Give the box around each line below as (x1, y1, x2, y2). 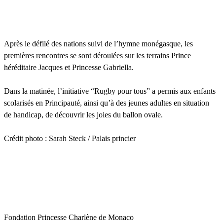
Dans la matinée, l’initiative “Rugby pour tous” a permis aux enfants (4, 86, 216, 95)
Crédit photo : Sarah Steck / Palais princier (4, 134, 136, 143)
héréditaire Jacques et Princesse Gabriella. (4, 63, 134, 72)
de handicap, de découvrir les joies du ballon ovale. (4, 110, 163, 119)
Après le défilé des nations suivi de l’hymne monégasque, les (4, 39, 193, 48)
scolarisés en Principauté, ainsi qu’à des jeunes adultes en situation (4, 98, 209, 107)
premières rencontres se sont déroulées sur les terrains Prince (4, 51, 191, 60)
